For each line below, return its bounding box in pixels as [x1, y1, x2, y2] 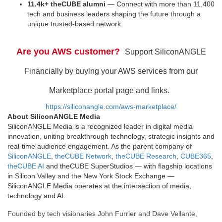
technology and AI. [7, 191, 65, 200]
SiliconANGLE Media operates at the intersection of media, [7, 181, 191, 190]
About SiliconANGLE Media [7, 112, 100, 120]
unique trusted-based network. [27, 19, 123, 28]
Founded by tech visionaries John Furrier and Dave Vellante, [7, 210, 197, 218]
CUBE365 [180, 152, 211, 160]
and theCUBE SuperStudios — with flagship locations [44, 162, 212, 170]
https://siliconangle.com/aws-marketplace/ [46, 102, 176, 111]
